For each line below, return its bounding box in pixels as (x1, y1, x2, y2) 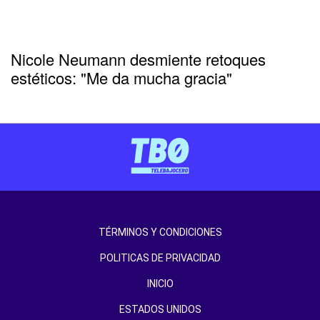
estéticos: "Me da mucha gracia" (11, 66, 232, 89)
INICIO (146, 278, 174, 290)
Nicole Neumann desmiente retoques (11, 48, 266, 71)
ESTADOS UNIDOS (119, 304, 201, 316)
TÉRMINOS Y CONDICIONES (98, 226, 222, 239)
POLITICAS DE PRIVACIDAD (99, 252, 221, 264)
